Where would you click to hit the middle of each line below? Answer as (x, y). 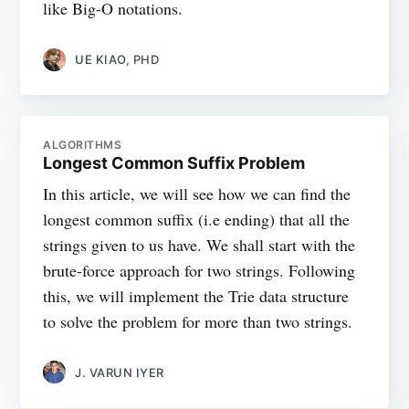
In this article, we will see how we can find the (197, 193)
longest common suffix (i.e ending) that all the (197, 219)
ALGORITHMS (83, 144)
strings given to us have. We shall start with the (199, 244)
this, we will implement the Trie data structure (196, 295)
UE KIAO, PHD (117, 60)
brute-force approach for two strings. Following (199, 270)
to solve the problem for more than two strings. (198, 321)
